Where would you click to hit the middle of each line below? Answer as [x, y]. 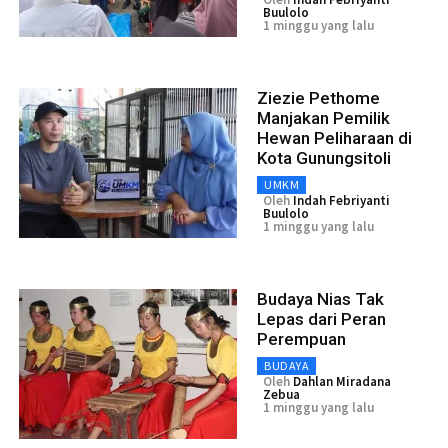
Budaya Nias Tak [320, 298]
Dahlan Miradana [342, 381]
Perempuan [301, 338]
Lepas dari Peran [321, 318]
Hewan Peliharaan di [334, 137]
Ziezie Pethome [318, 97]
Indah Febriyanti [341, 200]
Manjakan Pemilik [323, 117]
